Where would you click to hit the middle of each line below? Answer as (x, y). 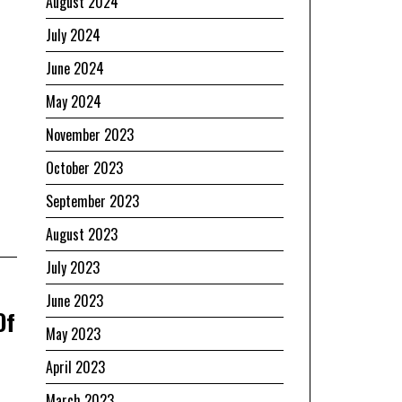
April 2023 (75, 367)
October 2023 (84, 167)
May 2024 (74, 101)
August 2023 (82, 234)
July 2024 (73, 35)
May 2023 (73, 333)
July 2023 (73, 267)
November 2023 (90, 134)
